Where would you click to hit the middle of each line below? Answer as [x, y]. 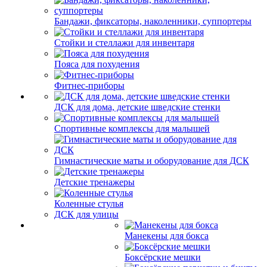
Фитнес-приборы [89, 86]
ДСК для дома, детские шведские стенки [137, 107]
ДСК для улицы [86, 214]
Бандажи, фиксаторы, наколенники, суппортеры [153, 21]
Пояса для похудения [97, 64]
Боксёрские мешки [163, 257]
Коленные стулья [89, 204]
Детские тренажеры [94, 182]
